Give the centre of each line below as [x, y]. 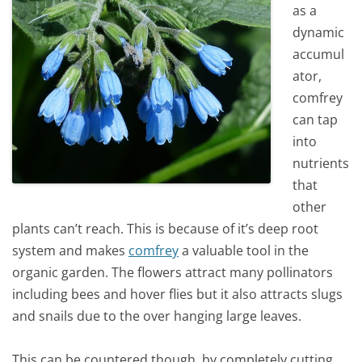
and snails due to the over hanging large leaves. [157, 316]
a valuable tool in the [244, 250]
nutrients [321, 163]
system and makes [70, 250]
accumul [319, 54]
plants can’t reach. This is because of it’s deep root [165, 228]
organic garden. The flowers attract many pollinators [173, 272]
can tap [316, 119]
